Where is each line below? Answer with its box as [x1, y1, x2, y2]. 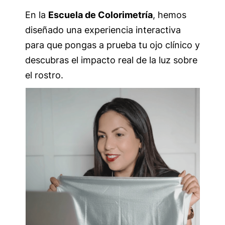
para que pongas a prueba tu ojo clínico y [25, 39, 200, 50]
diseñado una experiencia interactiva [25, 24, 181, 35]
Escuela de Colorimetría [48, 9, 153, 20]
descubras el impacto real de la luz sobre [25, 54, 197, 65]
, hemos [153, 9, 186, 20]
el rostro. [25, 69, 63, 80]
